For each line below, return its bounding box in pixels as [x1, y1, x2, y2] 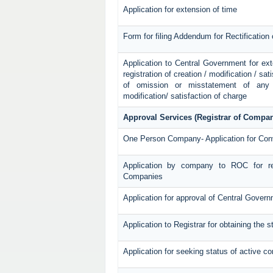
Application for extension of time [122, 5, 237, 15]
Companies [122, 172, 163, 182]
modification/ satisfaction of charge [122, 91, 247, 101]
